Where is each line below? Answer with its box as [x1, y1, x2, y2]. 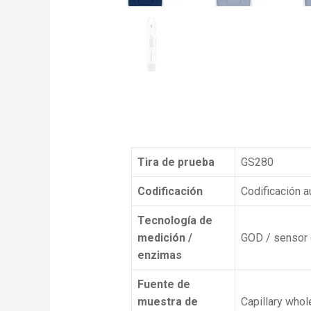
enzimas [137, 248, 182, 262]
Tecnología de [137, 213, 212, 227]
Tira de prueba [137, 155, 215, 169]
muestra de [137, 294, 198, 308]
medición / [137, 230, 192, 244]
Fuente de [137, 277, 190, 291]
